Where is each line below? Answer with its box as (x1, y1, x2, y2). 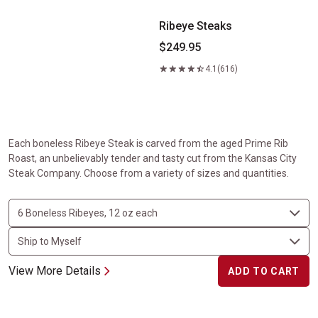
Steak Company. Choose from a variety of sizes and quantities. (9, 168, 289, 179)
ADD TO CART (228, 265, 300, 277)
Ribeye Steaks (159, 19, 232, 33)
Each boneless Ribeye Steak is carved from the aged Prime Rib (9, 138, 288, 149)
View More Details (9, 264, 101, 278)
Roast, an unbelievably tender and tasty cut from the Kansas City (9, 153, 297, 164)
